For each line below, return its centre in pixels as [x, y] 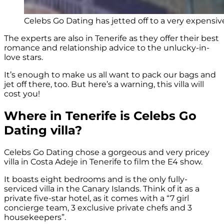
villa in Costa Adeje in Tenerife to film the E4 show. [103, 161]
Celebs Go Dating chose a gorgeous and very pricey [107, 152]
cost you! [22, 94]
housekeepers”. [35, 217]
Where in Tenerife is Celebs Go [100, 116]
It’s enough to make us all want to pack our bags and [110, 75]
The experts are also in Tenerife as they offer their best [111, 38]
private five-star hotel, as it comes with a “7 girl [96, 198]
